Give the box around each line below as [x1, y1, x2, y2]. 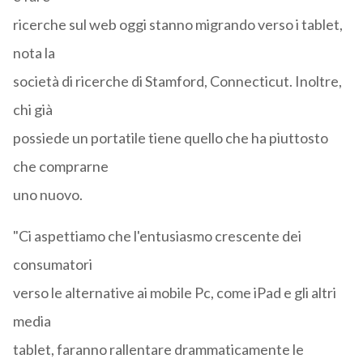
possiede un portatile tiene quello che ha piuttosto [12, 129, 328, 147]
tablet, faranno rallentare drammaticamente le [12, 340, 304, 359]
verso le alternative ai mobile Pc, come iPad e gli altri [12, 284, 336, 302]
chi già [12, 100, 53, 119]
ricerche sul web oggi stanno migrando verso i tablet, [12, 15, 343, 34]
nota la [12, 44, 55, 62]
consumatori [12, 255, 92, 274]
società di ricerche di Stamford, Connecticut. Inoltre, [12, 72, 342, 91]
